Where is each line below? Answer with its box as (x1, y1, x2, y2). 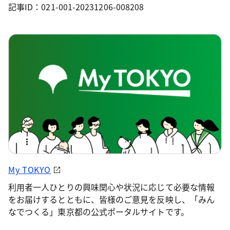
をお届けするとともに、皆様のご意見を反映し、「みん (8, 193, 215, 205)
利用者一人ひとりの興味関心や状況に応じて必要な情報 (8, 180, 215, 193)
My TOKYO (8, 163, 51, 176)
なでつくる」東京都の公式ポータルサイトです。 (8, 205, 189, 218)
